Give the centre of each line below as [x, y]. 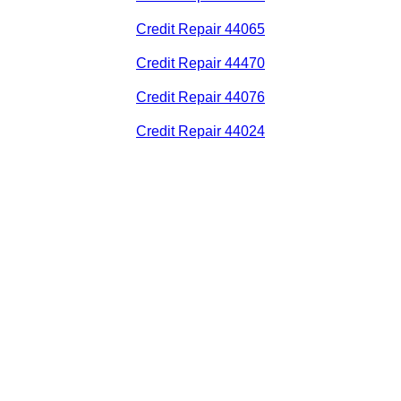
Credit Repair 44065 [200, 30]
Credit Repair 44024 [200, 132]
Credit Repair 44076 [200, 98]
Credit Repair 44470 [200, 64]
